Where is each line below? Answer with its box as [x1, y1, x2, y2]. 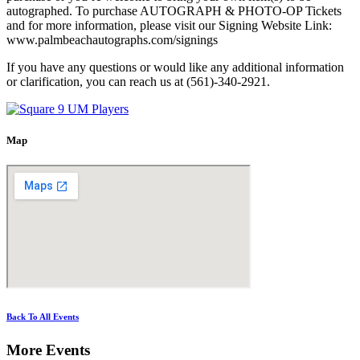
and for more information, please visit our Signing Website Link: [6, 18, 332, 33]
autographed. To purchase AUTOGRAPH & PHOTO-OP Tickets [6, 4, 342, 18]
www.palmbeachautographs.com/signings [6, 33, 218, 47]
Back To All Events [6, 312, 79, 322]
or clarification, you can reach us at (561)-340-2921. [6, 75, 270, 89]
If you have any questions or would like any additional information [6, 60, 344, 75]
